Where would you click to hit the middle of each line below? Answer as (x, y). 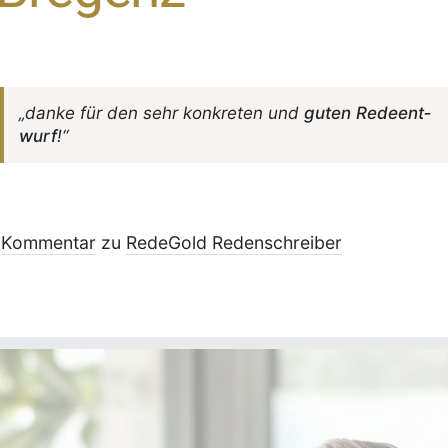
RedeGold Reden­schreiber (233, 242)
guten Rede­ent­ (367, 113)
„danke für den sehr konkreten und (161, 113)
